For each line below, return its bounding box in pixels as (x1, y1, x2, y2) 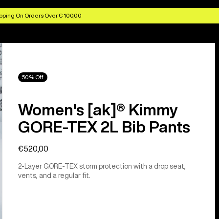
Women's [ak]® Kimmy (18, 101, 178, 117)
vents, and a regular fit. (18, 172, 91, 179)
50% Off (22, 74, 44, 80)
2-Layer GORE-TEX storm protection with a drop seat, (18, 162, 186, 170)
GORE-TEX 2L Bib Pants (18, 118, 191, 134)
